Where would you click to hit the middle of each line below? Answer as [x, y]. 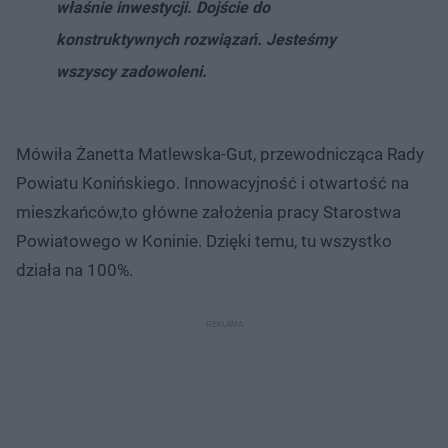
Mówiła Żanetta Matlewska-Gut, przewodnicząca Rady [220, 153]
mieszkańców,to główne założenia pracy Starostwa [208, 211]
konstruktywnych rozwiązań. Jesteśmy [196, 39]
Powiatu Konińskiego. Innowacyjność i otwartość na [212, 182]
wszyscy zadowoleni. [131, 71]
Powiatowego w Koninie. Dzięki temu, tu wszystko [204, 240]
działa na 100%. [74, 269]
